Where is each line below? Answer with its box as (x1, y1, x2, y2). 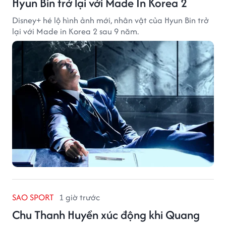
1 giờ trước (59, 191, 100, 203)
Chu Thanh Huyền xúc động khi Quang (12, 206, 200, 223)
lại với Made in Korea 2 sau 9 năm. (12, 25, 139, 37)
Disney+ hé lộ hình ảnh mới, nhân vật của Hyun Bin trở (12, 14, 209, 26)
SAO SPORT (12, 191, 54, 203)
